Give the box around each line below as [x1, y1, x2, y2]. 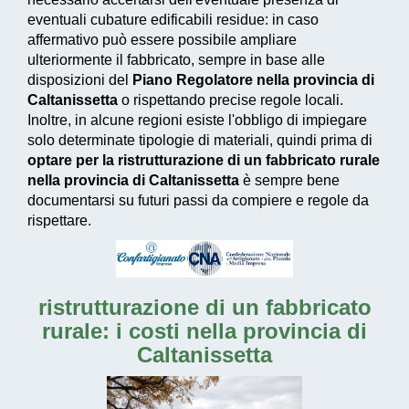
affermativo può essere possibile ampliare [27, 32, 297, 48]
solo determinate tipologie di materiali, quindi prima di [27, 132, 372, 149]
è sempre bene [239, 173, 340, 189]
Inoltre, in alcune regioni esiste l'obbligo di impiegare [27, 112, 367, 129]
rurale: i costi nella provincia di [42, 319, 367, 344]
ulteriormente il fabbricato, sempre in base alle [27, 52, 325, 68]
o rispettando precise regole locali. [118, 92, 343, 109]
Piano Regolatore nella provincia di [132, 72, 374, 89]
